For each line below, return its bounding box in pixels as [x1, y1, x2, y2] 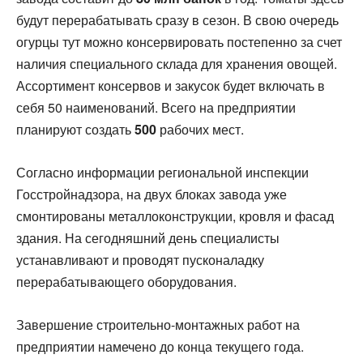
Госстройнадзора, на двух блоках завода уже [16, 184, 287, 203]
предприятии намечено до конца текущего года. [16, 336, 304, 356]
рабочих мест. [156, 119, 244, 139]
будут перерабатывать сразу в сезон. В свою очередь [16, 10, 339, 29]
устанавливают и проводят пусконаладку [16, 250, 264, 269]
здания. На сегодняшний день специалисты [16, 228, 280, 247]
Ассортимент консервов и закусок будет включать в [16, 75, 325, 95]
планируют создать [16, 119, 135, 139]
